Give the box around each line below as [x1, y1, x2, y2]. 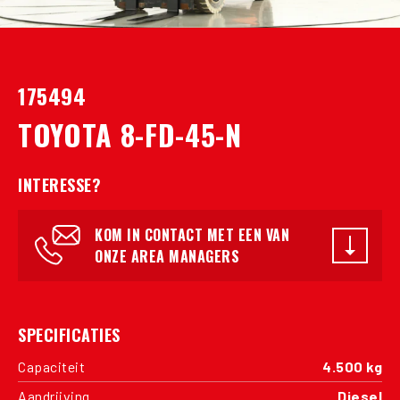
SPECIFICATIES [18, 322, 121, 346]
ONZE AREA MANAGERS [95, 245, 239, 267]
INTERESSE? [18, 172, 101, 196]
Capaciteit [18, 357, 85, 375]
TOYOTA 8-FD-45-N [18, 112, 242, 155]
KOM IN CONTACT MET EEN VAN [95, 223, 289, 246]
